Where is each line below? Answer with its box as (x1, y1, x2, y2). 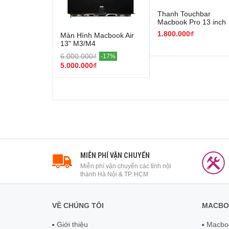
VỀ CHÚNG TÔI (52, 201, 104, 210)
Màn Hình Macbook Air (60, 31, 134, 40)
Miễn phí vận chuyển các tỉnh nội (80, 162, 171, 170)
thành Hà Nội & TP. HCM (80, 170, 148, 178)
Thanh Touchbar (157, 10, 211, 18)
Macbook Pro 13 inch (157, 18, 226, 27)
